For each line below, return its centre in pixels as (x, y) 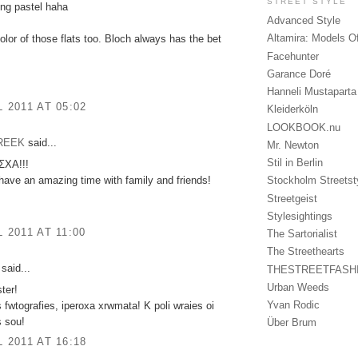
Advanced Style (304, 21)
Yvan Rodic (293, 305)
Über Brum (292, 323)
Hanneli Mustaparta (312, 92)
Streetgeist (292, 198)
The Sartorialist (302, 234)
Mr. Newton (293, 145)
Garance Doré (299, 74)
